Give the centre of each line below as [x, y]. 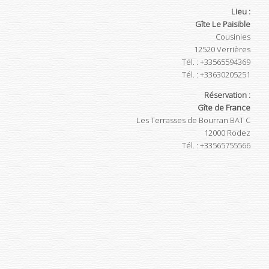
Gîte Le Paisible [223, 24]
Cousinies [233, 37]
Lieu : [241, 11]
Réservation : [227, 95]
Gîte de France [224, 107]
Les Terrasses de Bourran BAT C [193, 120]
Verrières [234, 49]
